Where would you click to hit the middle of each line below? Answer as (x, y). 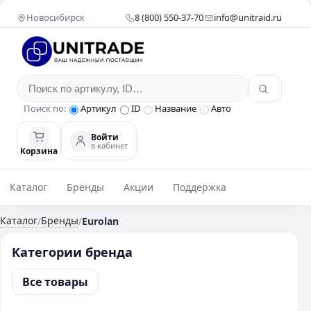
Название (176, 108)
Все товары (55, 282)
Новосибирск (56, 17)
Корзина (39, 151)
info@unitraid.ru (248, 17)
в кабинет (109, 145)
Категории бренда (72, 252)
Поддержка (200, 187)
